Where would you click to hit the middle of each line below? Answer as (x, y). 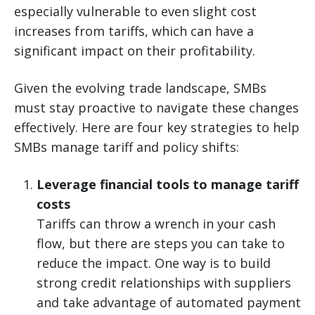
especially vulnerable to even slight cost (135, 12)
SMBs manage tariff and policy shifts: (127, 147)
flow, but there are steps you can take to (161, 244)
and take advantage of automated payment (169, 303)
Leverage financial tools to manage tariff (168, 185)
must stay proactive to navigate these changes (156, 108)
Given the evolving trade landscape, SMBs (140, 88)
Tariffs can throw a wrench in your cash (156, 224)
